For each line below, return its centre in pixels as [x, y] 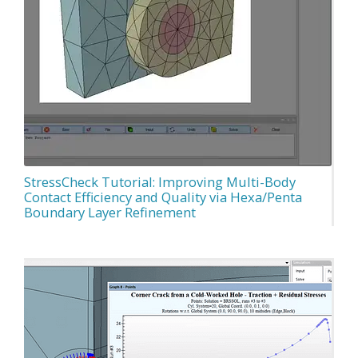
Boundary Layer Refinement [110, 212]
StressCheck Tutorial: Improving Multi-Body [160, 181]
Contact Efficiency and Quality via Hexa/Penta [163, 197]
